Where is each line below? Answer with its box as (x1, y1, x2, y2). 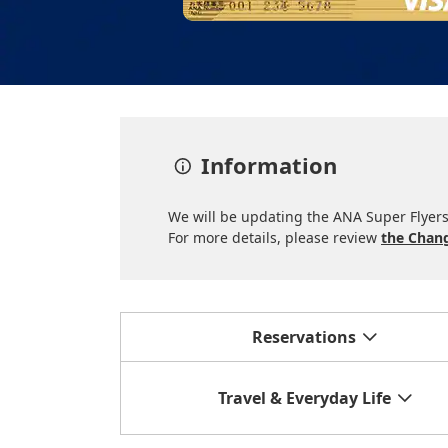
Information (200, 150, 337, 181)
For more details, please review (168, 228, 381, 248)
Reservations (252, 326, 357, 349)
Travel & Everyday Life (217, 387, 391, 410)
